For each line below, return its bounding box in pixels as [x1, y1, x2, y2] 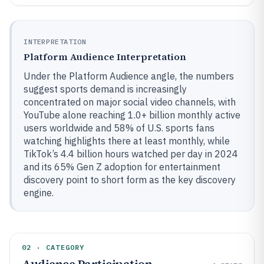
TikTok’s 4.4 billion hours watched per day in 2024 [24, 148, 238, 160]
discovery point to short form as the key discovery [24, 174, 236, 186]
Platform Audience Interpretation [24, 50, 186, 63]
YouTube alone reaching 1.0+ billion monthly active [24, 109, 240, 121]
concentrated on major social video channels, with [24, 96, 236, 108]
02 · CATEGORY [22, 243, 85, 252]
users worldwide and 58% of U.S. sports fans [24, 122, 214, 134]
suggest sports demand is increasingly [24, 83, 187, 95]
